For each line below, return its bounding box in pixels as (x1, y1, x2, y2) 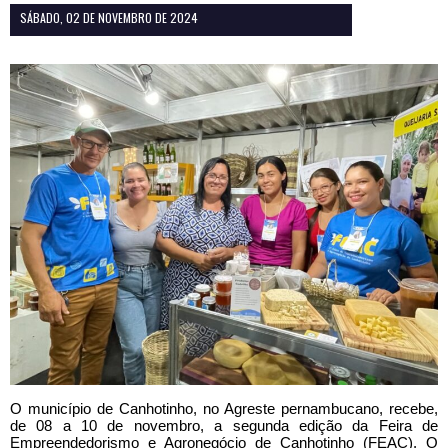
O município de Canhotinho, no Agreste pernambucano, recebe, (10, 399, 438, 417)
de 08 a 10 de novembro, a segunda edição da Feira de (10, 416, 438, 434)
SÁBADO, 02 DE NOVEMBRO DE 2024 (20, 8, 198, 26)
